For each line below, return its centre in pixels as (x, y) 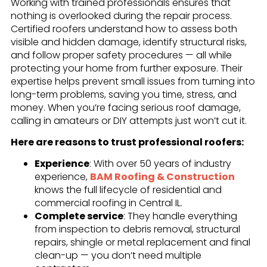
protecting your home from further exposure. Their (126, 68)
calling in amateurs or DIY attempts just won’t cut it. (128, 120)
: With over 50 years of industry (160, 164)
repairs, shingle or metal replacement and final (142, 243)
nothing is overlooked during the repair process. (121, 15)
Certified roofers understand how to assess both (124, 29)
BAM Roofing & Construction (162, 177)
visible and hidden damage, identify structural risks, (128, 42)
